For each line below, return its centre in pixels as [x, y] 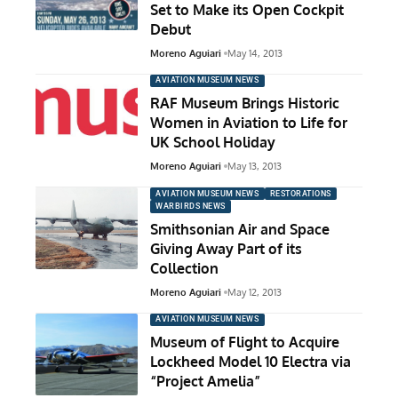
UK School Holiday [213, 143]
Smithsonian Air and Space [240, 229]
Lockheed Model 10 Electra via [251, 362]
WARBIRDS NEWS [191, 207]
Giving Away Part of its [226, 248]
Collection [184, 268]
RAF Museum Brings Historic [245, 103]
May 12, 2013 [254, 292]
